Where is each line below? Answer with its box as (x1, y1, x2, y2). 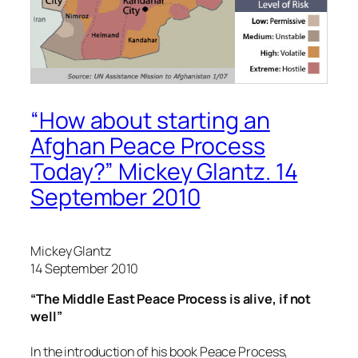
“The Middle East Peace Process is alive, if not (30, 289, 312, 308)
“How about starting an (30, 104, 270, 136)
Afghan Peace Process (30, 129, 265, 161)
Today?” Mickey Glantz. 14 (30, 155, 298, 187)
